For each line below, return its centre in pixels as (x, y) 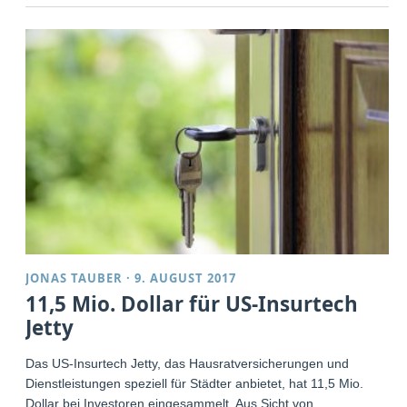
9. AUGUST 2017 (186, 278)
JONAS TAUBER (74, 278)
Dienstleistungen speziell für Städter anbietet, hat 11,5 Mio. (195, 383)
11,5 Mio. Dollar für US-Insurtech (192, 304)
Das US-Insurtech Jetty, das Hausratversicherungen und (188, 363)
